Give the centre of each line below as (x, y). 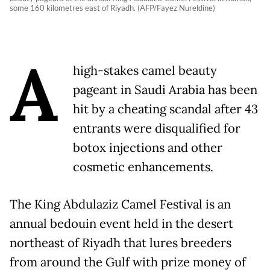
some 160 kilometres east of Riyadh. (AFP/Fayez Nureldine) (112, 8)
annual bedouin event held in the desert (121, 223)
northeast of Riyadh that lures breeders (121, 243)
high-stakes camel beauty (145, 70)
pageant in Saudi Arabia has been (165, 89)
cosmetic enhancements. (143, 167)
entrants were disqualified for (157, 128)
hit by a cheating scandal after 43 (165, 109)
